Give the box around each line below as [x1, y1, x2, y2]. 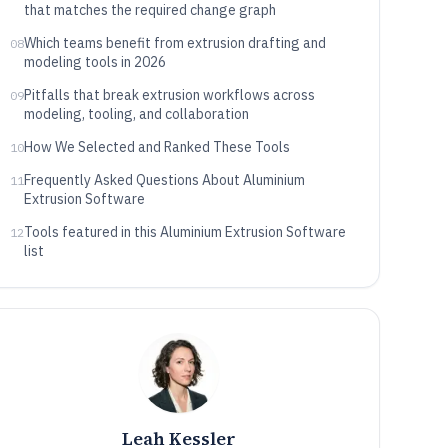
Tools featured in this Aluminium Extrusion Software [23, 223, 346, 241]
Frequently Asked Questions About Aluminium [23, 171, 305, 189]
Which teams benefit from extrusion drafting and [23, 34, 326, 52]
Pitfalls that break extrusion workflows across [23, 86, 315, 104]
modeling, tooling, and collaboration [23, 105, 249, 123]
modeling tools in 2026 [23, 53, 166, 71]
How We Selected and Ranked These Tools [23, 138, 290, 156]
